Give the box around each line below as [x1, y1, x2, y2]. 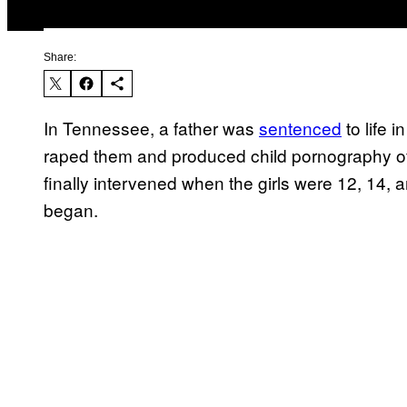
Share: [44, 51, 76, 65]
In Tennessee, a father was [44, 115, 259, 141]
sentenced [259, 115, 342, 141]
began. [44, 197, 98, 223]
